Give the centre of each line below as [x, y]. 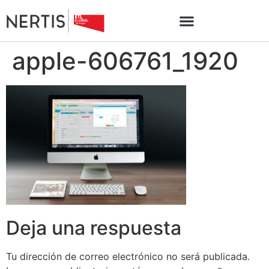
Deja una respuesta [94, 228]
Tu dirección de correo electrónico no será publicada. [128, 257]
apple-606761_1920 [125, 61]
